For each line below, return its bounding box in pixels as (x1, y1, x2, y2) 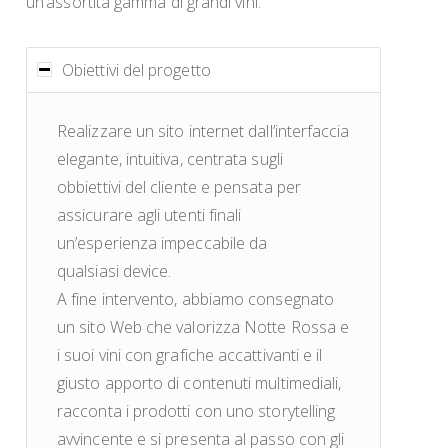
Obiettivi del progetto (62, 58, 211, 81)
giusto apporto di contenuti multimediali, (57, 372, 342, 395)
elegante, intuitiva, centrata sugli (57, 148, 283, 171)
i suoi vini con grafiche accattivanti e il (57, 344, 323, 367)
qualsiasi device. (57, 260, 172, 283)
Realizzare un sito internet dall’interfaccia (57, 120, 350, 143)
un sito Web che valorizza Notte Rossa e (57, 316, 350, 339)
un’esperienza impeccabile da (57, 232, 268, 255)
